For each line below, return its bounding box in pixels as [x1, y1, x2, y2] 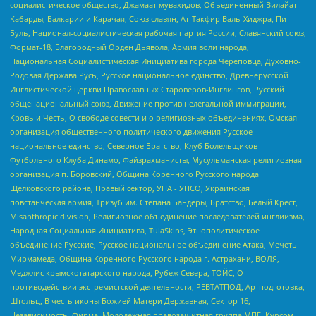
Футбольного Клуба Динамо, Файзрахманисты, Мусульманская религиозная [10, 154, 302, 166]
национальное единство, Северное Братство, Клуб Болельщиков [10, 140, 257, 152]
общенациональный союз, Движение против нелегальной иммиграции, [10, 98, 286, 109]
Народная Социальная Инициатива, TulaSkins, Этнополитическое [10, 225, 260, 236]
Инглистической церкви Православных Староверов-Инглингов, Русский [10, 84, 284, 95]
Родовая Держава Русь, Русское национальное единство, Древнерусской [10, 70, 288, 81]
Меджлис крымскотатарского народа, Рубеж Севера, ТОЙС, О [10, 267, 243, 279]
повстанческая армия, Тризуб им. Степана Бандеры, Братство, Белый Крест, [10, 197, 298, 208]
